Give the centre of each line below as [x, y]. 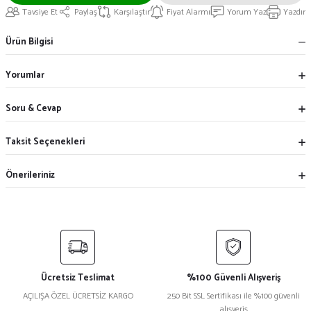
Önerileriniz [30, 175]
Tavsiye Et [40, 12]
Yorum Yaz [247, 12]
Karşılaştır [132, 12]
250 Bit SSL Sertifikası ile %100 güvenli [233, 296]
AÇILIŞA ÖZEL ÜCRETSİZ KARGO [78, 296]
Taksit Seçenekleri [45, 142]
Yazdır [294, 12]
